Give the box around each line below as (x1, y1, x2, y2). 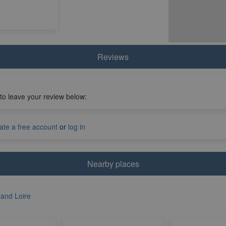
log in (68, 122, 85, 132)
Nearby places (87, 158, 139, 169)
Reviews (97, 51, 129, 63)
